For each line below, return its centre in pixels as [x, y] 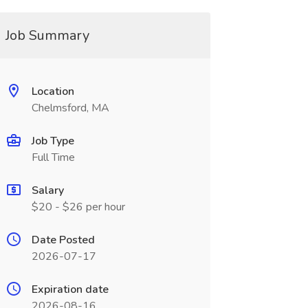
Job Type [53, 141]
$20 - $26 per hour [78, 207]
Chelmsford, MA [70, 108]
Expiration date [70, 289]
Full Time [53, 157]
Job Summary [47, 35]
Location [53, 91]
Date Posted [63, 240]
